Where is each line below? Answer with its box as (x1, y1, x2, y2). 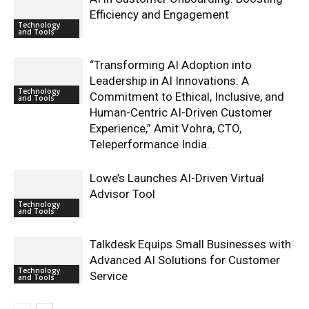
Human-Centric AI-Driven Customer (90, 105, 272, 119)
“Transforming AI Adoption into (90, 57, 252, 72)
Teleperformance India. (90, 137, 210, 151)
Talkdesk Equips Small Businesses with (90, 237, 291, 251)
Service (90, 268, 128, 283)
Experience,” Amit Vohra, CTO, (90, 121, 241, 135)
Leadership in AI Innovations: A (90, 73, 249, 88)
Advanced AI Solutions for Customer (90, 252, 280, 267)
